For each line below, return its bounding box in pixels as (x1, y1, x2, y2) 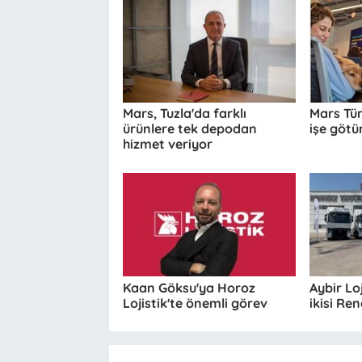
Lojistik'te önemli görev (122, 294, 267, 311)
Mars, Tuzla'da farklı (122, 105, 246, 122)
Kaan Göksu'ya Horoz (122, 279, 255, 296)
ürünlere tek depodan (122, 120, 257, 137)
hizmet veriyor (122, 136, 213, 153)
